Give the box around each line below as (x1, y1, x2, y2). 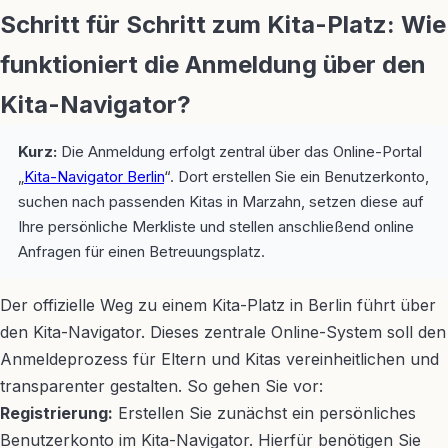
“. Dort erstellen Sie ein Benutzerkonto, (164, 167, 429, 186)
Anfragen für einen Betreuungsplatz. (18, 242, 265, 261)
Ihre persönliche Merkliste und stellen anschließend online (18, 217, 414, 236)
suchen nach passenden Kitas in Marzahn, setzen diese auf (18, 192, 424, 211)
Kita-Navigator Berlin (24, 167, 164, 186)
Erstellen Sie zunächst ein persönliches (113, 403, 416, 423)
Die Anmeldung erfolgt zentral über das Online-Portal (57, 142, 422, 161)
